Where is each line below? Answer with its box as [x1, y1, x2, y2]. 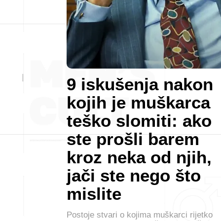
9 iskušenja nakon [67, 74, 213, 94]
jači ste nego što [67, 166, 201, 185]
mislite [67, 184, 121, 203]
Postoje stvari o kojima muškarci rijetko [67, 210, 213, 220]
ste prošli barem [67, 129, 199, 148]
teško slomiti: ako [67, 111, 212, 130]
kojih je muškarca [67, 93, 210, 112]
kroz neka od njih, [67, 147, 212, 167]
